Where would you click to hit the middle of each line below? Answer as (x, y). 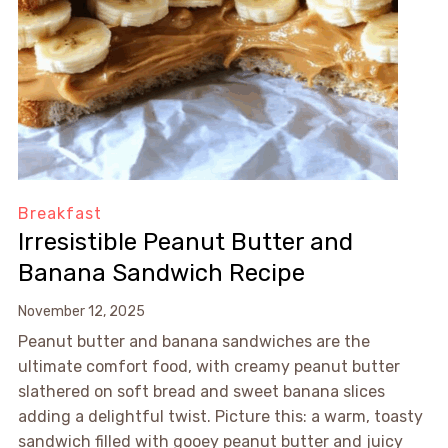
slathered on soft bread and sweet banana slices (201, 392)
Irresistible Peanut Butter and (185, 242)
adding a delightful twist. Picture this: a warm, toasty (220, 417)
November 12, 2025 (81, 312)
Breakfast (59, 214)
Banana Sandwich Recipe (161, 273)
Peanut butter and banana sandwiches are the (193, 342)
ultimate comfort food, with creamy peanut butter (208, 367)
